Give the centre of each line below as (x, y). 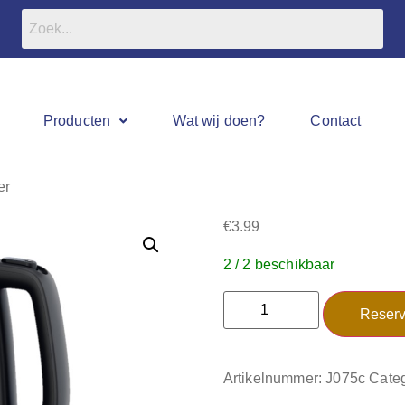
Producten (77, 121)
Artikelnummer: (274, 378)
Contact (336, 121)
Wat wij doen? (219, 121)
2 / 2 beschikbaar (279, 265)
